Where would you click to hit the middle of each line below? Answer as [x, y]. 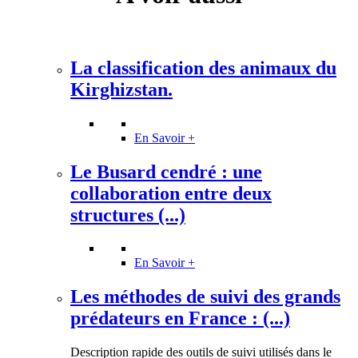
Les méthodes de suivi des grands [205, 297]
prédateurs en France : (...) [180, 318]
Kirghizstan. [121, 89]
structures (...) [128, 215]
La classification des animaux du [203, 68]
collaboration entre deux [171, 193]
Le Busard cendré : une [166, 171]
